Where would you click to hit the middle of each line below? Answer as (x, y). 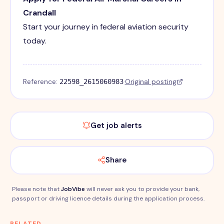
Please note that (36, 189)
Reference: (41, 82)
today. (34, 41)
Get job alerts (116, 126)
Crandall (39, 13)
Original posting (150, 82)
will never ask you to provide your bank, (142, 189)
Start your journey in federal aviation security (105, 27)
